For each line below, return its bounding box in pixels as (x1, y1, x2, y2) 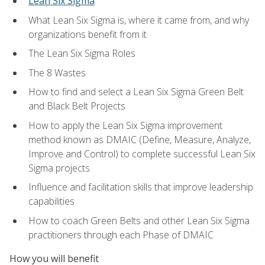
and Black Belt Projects (28, 99, 125, 113)
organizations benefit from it (28, 27, 147, 41)
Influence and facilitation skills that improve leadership (28, 180, 253, 194)
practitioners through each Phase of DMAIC (28, 228, 214, 241)
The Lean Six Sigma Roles (28, 47, 135, 60)
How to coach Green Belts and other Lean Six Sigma (28, 214, 250, 227)
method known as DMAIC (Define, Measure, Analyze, (28, 132, 251, 146)
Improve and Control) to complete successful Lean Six (28, 147, 256, 160)
